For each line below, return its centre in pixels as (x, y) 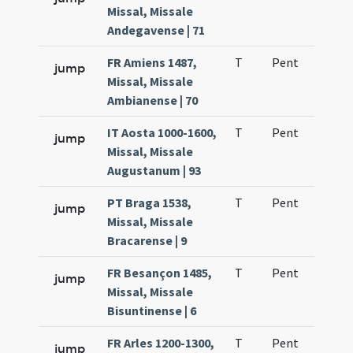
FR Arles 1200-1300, (161, 343)
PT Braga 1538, (150, 203)
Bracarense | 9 (147, 240)
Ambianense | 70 (153, 100)
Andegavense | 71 (156, 30)
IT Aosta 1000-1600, (162, 132)
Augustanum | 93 (154, 170)
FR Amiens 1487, (152, 62)
